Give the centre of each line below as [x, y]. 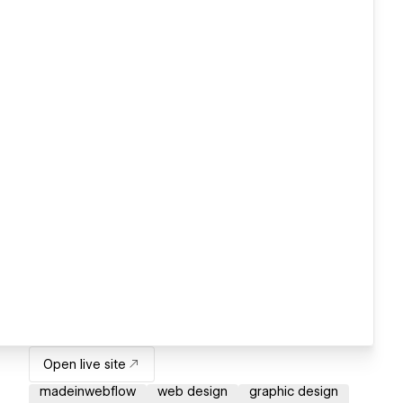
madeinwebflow [88, 392]
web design [193, 392]
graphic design [294, 392]
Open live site [85, 365]
